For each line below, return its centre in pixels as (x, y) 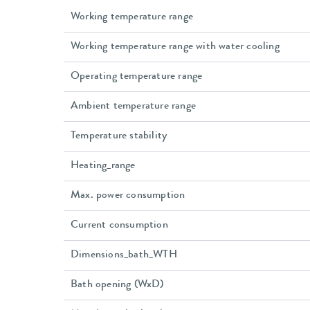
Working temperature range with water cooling (175, 47)
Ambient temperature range (133, 107)
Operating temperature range (137, 77)
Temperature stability (119, 137)
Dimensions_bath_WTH (124, 256)
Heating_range (103, 166)
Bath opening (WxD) (117, 285)
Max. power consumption (128, 196)
